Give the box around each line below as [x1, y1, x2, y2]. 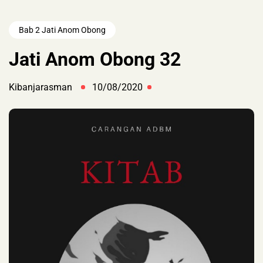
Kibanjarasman [9, 82, 72, 93]
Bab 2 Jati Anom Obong [19, 25, 106, 35]
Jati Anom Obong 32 [9, 48, 181, 71]
